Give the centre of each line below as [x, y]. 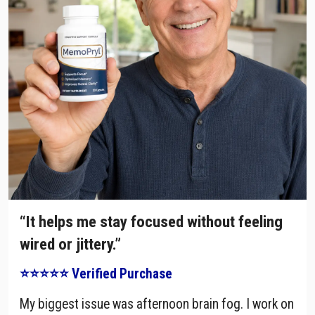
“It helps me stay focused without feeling [151, 222]
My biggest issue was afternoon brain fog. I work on [157, 304]
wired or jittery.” [70, 245]
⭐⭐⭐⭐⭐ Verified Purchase [96, 274]
